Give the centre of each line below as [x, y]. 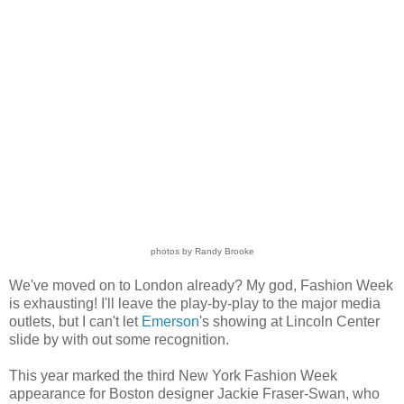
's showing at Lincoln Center [289, 321]
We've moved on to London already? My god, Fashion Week [201, 285]
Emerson [170, 321]
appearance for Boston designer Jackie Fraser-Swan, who [194, 393]
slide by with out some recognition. [119, 339]
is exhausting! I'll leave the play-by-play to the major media [195, 303]
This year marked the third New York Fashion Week [173, 375]
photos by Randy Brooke [202, 251]
